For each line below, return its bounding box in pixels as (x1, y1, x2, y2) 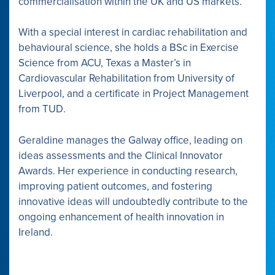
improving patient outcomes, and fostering (18, 179, 212, 193)
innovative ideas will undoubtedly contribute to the (18, 195, 248, 208)
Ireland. (18, 225, 53, 239)
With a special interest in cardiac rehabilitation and (18, 26, 247, 39)
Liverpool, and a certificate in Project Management (18, 87, 249, 101)
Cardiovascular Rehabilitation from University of (18, 72, 234, 85)
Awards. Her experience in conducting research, (18, 164, 238, 177)
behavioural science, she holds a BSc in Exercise (18, 41, 239, 55)
